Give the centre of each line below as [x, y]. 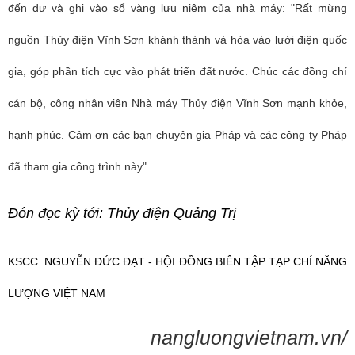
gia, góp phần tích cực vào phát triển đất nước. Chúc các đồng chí [177, 71]
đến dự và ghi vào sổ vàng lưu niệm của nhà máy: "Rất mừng [177, 8]
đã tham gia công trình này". [79, 166]
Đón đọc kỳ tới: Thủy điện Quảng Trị [122, 213]
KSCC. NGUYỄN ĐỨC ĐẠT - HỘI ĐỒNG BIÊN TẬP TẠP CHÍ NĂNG [177, 261]
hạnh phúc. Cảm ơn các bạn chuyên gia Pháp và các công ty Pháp [177, 135]
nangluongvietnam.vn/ [249, 338]
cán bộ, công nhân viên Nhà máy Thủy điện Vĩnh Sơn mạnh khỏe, [177, 103]
